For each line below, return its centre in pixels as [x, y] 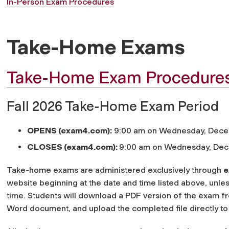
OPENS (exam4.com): [70, 130]
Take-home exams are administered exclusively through [115, 170]
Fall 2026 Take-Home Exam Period [113, 106]
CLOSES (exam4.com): [73, 147]
